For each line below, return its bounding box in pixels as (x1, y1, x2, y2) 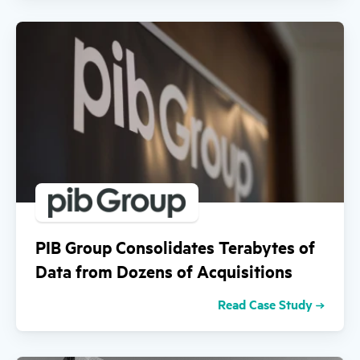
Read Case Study (217, 295, 313, 314)
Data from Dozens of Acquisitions (35, 260, 292, 283)
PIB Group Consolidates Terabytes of (35, 235, 315, 259)
